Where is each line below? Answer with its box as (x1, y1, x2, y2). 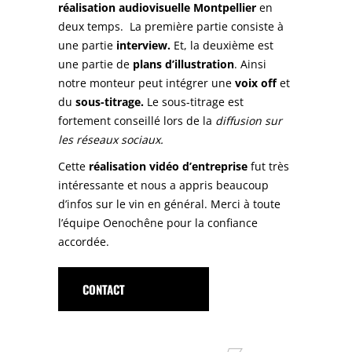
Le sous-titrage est (144, 93, 244, 109)
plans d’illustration (133, 56, 234, 71)
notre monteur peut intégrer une (58, 75, 232, 90)
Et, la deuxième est (174, 37, 273, 53)
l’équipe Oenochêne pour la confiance (58, 214, 258, 230)
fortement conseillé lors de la (58, 112, 215, 128)
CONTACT (82, 280, 125, 298)
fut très (251, 158, 289, 174)
